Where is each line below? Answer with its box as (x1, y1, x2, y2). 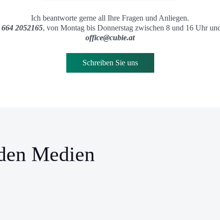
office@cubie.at (85, 33, 135, 42)
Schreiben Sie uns (82, 58, 138, 67)
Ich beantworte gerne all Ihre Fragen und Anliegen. (31, 14, 189, 22)
